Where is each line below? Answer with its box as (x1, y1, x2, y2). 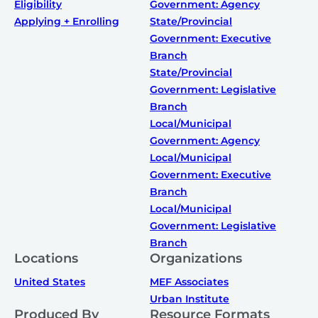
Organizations (150, 250, 242, 266)
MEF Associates (150, 275, 229, 288)
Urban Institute (150, 292, 229, 305)
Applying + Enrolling (14, 14, 119, 28)
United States (14, 275, 85, 288)
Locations (14, 250, 78, 266)
